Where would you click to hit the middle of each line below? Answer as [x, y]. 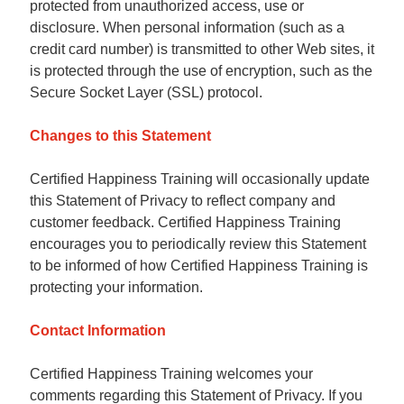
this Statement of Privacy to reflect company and [183, 201]
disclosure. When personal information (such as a [187, 28]
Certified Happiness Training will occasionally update [200, 179]
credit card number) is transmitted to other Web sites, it [202, 49]
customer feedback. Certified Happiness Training [185, 222]
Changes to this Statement [120, 136]
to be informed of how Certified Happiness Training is [199, 266]
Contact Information [98, 331]
